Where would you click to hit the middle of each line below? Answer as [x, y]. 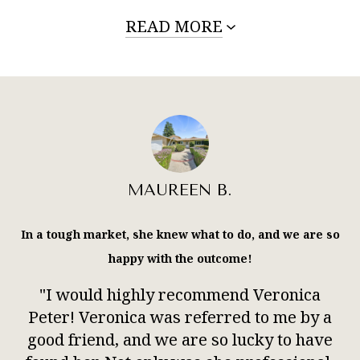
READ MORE [174, 26]
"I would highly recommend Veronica [180, 295]
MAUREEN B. [180, 190]
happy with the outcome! [180, 259]
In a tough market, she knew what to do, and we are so [180, 235]
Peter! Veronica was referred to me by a [180, 317]
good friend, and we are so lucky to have [180, 340]
